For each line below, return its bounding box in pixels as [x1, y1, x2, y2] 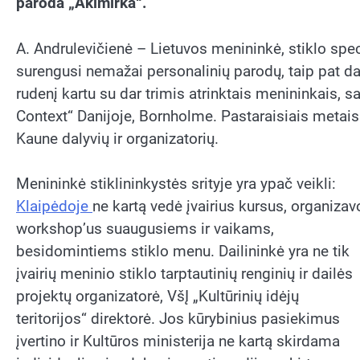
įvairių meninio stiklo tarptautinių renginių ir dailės [16, 264, 353, 284]
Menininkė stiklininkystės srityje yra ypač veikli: [16, 174, 336, 194]
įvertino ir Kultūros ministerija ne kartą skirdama [16, 332, 340, 351]
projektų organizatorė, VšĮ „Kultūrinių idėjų [16, 287, 299, 306]
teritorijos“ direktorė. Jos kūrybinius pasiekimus [16, 309, 340, 329]
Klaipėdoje [16, 197, 92, 216]
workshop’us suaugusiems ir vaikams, [16, 219, 274, 239]
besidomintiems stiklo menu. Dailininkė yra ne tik [16, 242, 350, 261]
